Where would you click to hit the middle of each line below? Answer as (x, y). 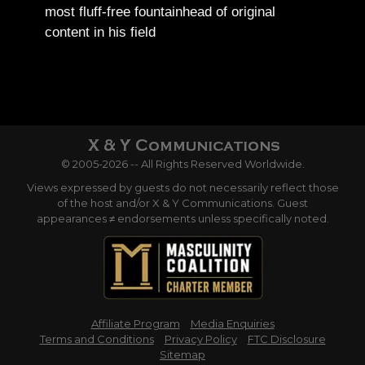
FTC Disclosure (286, 339)
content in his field (101, 33)
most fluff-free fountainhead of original (161, 12)
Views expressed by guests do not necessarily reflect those (182, 188)
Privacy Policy (200, 339)
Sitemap (182, 355)
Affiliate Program (135, 324)
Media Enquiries (232, 324)
